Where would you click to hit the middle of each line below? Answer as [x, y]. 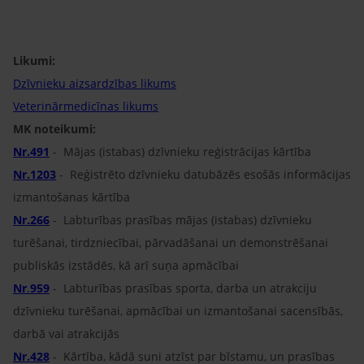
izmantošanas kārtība [73, 197]
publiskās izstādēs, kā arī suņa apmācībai [126, 265]
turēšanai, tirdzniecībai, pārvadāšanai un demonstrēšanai [171, 243]
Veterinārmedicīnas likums [86, 106]
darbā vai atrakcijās [69, 334]
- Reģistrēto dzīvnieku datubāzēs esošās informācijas [205, 174]
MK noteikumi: [54, 129]
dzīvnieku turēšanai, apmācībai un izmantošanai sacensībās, [178, 311]
